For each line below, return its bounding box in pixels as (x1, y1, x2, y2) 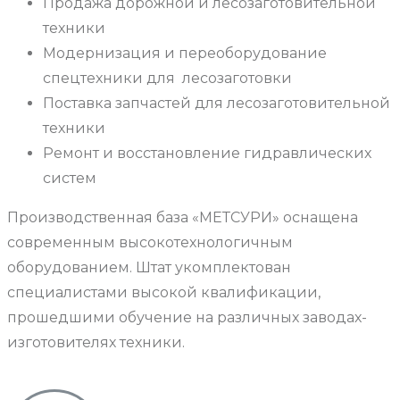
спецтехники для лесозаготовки (43, 70, 292, 87)
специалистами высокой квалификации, (7, 284, 321, 302)
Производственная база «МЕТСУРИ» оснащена (7, 209, 358, 227)
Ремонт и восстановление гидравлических (43, 145, 371, 162)
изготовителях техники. (7, 334, 185, 352)
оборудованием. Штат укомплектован (7, 259, 291, 277)
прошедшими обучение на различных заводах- (7, 309, 367, 327)
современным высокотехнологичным (7, 234, 293, 252)
